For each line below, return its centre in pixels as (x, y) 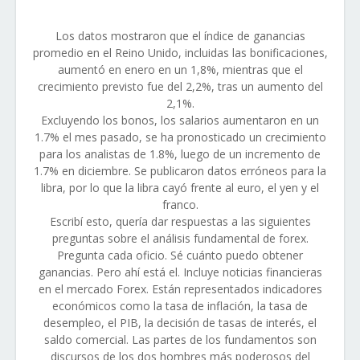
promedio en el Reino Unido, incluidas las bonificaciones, (180, 53)
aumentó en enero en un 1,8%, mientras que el (180, 70)
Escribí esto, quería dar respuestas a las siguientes (180, 221)
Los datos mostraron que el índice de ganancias (180, 36)
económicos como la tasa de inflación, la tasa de (180, 306)
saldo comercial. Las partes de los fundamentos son (180, 340)
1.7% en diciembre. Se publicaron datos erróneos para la (180, 171)
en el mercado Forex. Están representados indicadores (180, 289)
